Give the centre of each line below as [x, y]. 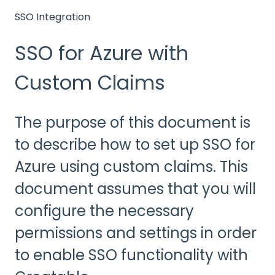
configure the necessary [104, 211]
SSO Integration [52, 17]
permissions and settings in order [136, 233]
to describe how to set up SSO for [135, 144]
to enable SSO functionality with [131, 255]
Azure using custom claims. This [131, 166]
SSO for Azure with [102, 53]
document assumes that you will [135, 188]
